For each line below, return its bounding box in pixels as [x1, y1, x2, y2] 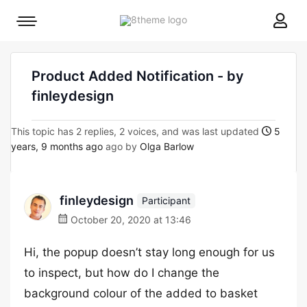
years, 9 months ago [11, 140, 103, 152]
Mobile [26, 19, 56, 30]
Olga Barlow [140, 140, 194, 152]
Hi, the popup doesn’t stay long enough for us [24, 245, 275, 259]
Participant [142, 194, 191, 206]
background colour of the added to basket [24, 286, 258, 300]
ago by [103, 140, 140, 152]
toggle [26, 38, 55, 49]
